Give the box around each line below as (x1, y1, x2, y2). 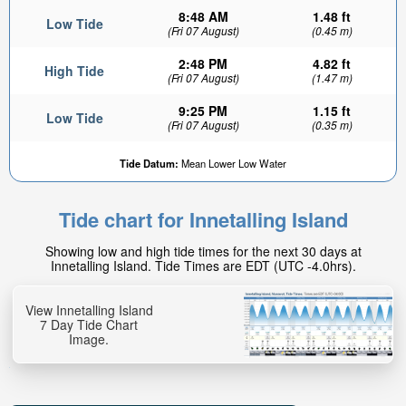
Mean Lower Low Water (179, 156, 286, 170)
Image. (69, 330, 109, 348)
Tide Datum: (120, 156, 179, 170)
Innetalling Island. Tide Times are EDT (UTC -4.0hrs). (50, 256, 356, 275)
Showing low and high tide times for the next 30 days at (44, 242, 362, 260)
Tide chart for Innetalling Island (58, 205, 348, 234)
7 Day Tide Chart (40, 315, 138, 333)
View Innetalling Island (24, 301, 153, 319)
